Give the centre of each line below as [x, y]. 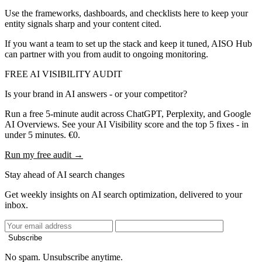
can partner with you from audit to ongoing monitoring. [106, 54]
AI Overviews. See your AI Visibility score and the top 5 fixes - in [127, 124]
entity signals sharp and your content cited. [83, 23]
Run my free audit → [44, 154]
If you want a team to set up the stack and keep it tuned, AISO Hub [128, 43]
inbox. [16, 205]
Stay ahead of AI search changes [65, 174]
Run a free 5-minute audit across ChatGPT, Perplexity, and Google [128, 113]
